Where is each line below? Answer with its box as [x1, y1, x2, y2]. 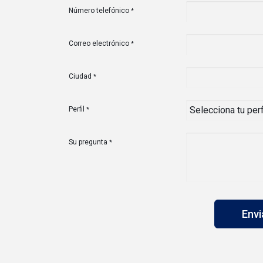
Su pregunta [69, 138, 107, 146]
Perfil [69, 105, 85, 113]
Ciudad [69, 72, 92, 80]
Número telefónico [69, 6, 129, 15]
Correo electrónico [69, 39, 129, 48]
